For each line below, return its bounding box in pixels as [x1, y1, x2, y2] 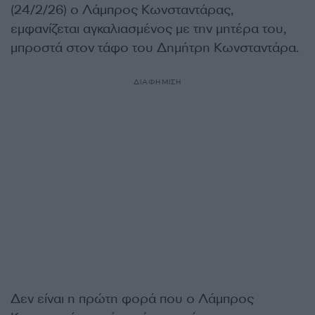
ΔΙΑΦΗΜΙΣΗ [133, 77, 182, 86]
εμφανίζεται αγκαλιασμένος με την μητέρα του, [11, 20, 286, 37]
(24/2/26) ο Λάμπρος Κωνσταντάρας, [11, 1, 233, 18]
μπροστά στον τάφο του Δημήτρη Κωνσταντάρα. [11, 39, 302, 56]
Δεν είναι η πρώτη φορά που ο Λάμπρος [11, 290, 254, 307]
